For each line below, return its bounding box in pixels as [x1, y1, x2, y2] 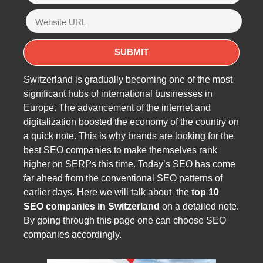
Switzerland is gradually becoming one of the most [23, 74, 232, 85]
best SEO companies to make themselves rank [23, 144, 217, 155]
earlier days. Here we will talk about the [23, 187, 191, 197]
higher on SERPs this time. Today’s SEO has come [23, 159, 235, 169]
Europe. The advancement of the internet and [23, 102, 211, 113]
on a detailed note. [160, 201, 239, 211]
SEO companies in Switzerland [23, 201, 160, 211]
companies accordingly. [23, 229, 124, 240]
